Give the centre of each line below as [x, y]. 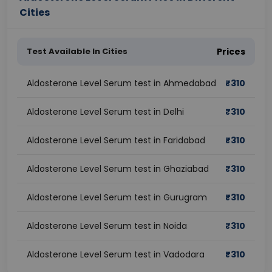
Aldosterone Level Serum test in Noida [107, 226]
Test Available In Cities [77, 51]
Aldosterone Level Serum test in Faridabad [116, 140]
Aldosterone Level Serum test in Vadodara [116, 254]
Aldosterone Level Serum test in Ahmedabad [121, 83]
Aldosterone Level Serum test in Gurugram [117, 197]
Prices [231, 52]
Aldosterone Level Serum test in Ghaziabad [118, 169]
